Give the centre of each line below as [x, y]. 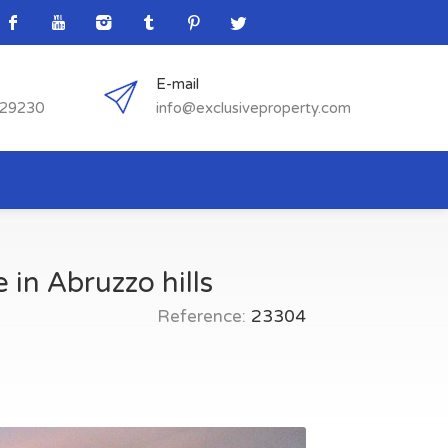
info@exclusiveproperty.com [253, 108]
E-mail [177, 84]
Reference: [201, 316]
